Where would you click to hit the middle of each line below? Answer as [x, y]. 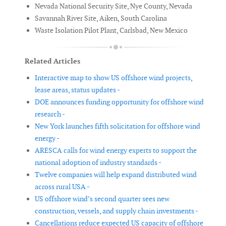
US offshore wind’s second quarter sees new [102, 199]
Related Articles [52, 61]
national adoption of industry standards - [98, 163]
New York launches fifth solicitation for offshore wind [118, 126]
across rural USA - [62, 187]
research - [50, 114]
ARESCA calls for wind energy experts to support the [116, 151]
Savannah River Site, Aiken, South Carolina [101, 18]
